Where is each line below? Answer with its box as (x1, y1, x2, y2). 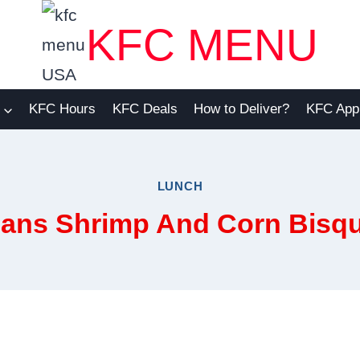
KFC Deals (112, 101, 178, 117)
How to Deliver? (194, 101, 290, 117)
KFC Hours (29, 101, 96, 117)
